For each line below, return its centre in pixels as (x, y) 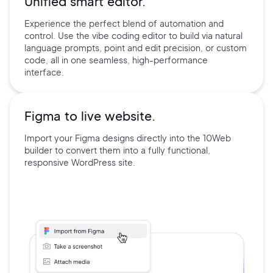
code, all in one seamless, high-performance (116, 59)
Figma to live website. (90, 115)
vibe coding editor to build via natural (167, 35)
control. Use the (58, 35)
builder (40, 150)
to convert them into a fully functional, (133, 150)
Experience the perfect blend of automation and (124, 23)
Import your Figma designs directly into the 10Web (128, 137)
